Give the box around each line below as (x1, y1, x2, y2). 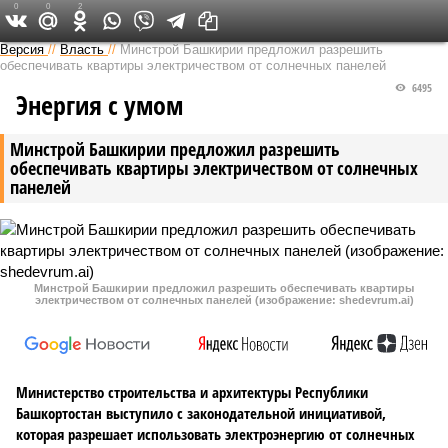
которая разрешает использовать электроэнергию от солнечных (16, 424, 415, 444)
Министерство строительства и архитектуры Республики (16, 382, 368, 402)
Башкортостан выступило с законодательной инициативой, (16, 403, 386, 423)
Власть (60, 42, 104, 57)
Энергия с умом (16, 87, 183, 123)
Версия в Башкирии (154, 10, 269, 30)
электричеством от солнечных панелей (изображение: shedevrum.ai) (34, 294, 414, 306)
